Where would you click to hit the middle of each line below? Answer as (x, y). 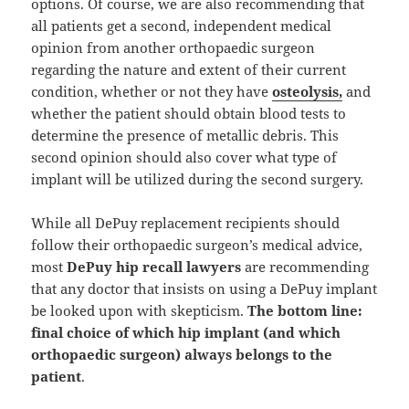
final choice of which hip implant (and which (186, 333)
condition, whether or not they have (152, 92)
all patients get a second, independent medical (182, 26)
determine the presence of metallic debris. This (185, 136)
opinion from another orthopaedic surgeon (173, 48)
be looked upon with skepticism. (140, 311)
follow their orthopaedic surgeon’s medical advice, (197, 245)
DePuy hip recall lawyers (154, 267)
